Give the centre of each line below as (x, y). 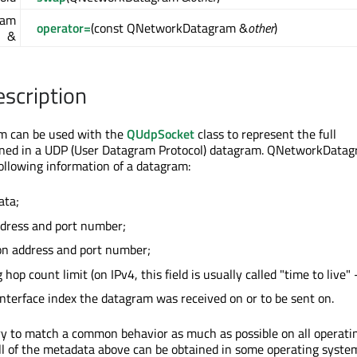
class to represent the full (265, 134)
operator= (64, 28)
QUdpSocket (161, 134)
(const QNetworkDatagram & (169, 28)
